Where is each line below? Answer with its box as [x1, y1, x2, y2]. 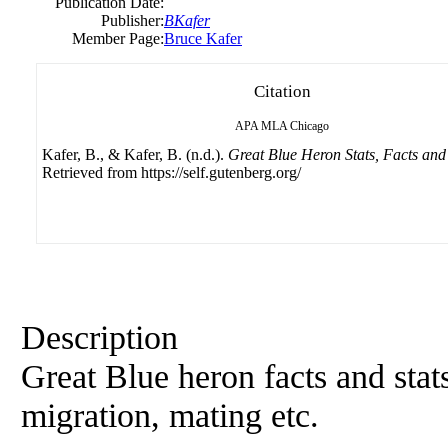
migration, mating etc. [21, 396, 319, 434]
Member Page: [72, 30, 164, 47]
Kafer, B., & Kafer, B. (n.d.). [42, 146, 228, 163]
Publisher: [101, 12, 164, 29]
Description [21, 318, 178, 356]
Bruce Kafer [164, 30, 242, 47]
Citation [253, 82, 311, 101]
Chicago [290, 119, 329, 133]
